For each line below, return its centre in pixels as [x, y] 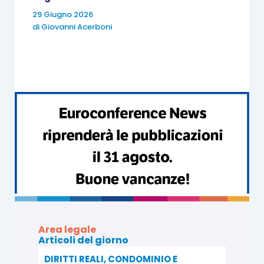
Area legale [67, 229]
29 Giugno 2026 [62, 14]
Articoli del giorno [83, 240]
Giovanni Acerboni [76, 27]
